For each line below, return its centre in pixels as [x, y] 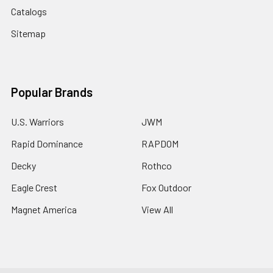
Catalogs [29, 11]
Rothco [157, 165]
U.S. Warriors [37, 121]
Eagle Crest [34, 187]
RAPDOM [160, 143]
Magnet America [44, 209]
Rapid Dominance [47, 143]
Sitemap [28, 33]
